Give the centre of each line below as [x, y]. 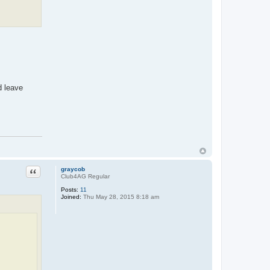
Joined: [71, 196]
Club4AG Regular [85, 176]
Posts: [69, 189]
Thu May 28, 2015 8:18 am [120, 196]
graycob [73, 169]
